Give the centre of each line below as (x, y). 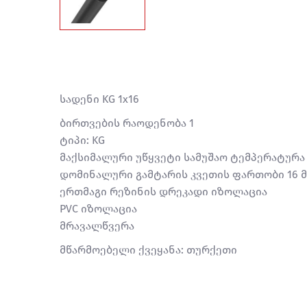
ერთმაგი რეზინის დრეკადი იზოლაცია (163, 192)
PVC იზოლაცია (98, 209)
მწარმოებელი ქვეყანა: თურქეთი (148, 250)
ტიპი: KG (82, 140)
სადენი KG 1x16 (99, 99)
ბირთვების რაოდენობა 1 (127, 123)
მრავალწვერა (97, 226)
